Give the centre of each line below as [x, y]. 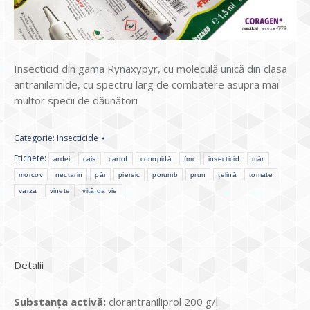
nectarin [69, 174]
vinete [60, 190]
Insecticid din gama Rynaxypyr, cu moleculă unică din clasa [151, 68]
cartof [118, 158]
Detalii [29, 265]
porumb [165, 174]
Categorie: [35, 138]
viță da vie [100, 190]
